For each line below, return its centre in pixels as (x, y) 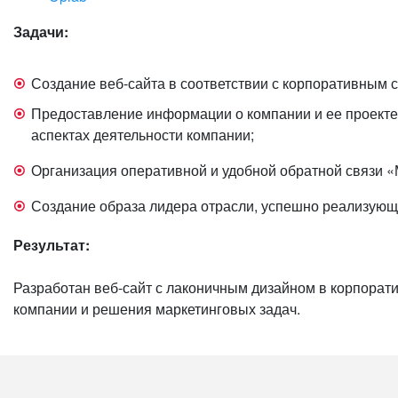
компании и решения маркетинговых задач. (157, 309)
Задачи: (41, 32)
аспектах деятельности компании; (144, 135)
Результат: (52, 245)
